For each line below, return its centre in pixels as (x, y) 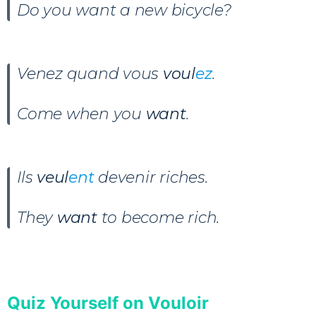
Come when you (81, 114)
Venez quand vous (90, 73)
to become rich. (160, 217)
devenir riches (152, 177)
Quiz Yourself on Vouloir (108, 303)
